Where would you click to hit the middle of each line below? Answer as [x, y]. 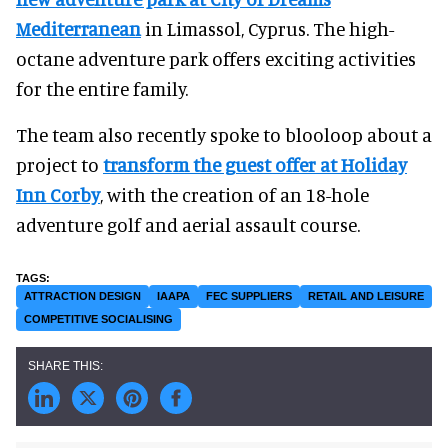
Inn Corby [58, 195]
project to [59, 165]
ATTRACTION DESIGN [82, 296]
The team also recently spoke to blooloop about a [224, 135]
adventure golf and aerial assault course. [188, 225]
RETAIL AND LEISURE [366, 296]
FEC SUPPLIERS [249, 296]
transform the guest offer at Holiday [255, 165]
